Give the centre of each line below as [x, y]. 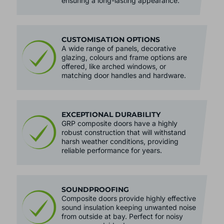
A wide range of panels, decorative [119, 64]
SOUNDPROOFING [95, 205]
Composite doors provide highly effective [129, 214]
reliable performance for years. [112, 166]
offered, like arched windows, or [114, 82]
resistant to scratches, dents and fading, [128, 7]
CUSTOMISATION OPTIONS [111, 55]
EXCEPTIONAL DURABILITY [111, 130]
